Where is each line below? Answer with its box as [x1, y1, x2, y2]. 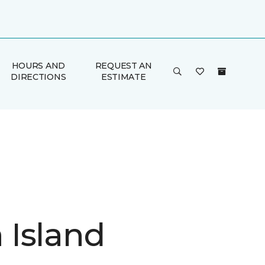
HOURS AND [11, 60, 66, 71]
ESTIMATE [101, 72, 146, 82]
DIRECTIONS [11, 72, 66, 82]
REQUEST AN [95, 60, 152, 71]
